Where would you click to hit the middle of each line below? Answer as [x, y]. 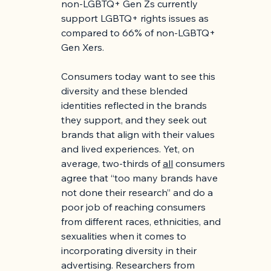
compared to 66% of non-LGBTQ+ [140, 33]
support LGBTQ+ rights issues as [136, 18]
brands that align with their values [139, 135]
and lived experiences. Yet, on [129, 149]
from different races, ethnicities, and [142, 222]
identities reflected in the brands [135, 106]
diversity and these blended [126, 91]
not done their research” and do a [139, 193]
